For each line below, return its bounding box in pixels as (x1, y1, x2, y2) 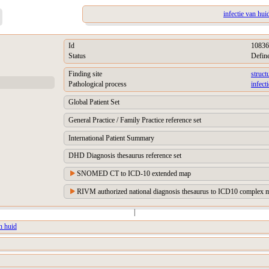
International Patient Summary (68, 133, 154, 142)
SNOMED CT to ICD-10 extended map (77, 169, 191, 178)
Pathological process (68, 80, 127, 89)
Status (68, 52, 86, 61)
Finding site (68, 70, 102, 79)
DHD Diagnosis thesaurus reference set (68, 151, 181, 160)
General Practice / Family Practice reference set (68, 115, 201, 124)
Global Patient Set (68, 97, 119, 106)
